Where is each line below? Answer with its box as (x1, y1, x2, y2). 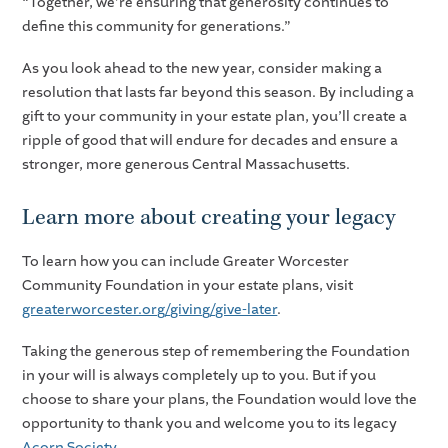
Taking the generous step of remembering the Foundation (22, 341, 411, 361)
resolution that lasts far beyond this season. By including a (22, 82, 415, 102)
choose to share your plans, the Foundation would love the (22, 389, 418, 409)
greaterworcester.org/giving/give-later (22, 299, 278, 319)
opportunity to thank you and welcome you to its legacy (22, 413, 398, 433)
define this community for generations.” (22, 16, 294, 36)
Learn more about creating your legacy (22, 203, 401, 233)
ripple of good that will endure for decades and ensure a (22, 130, 399, 150)
